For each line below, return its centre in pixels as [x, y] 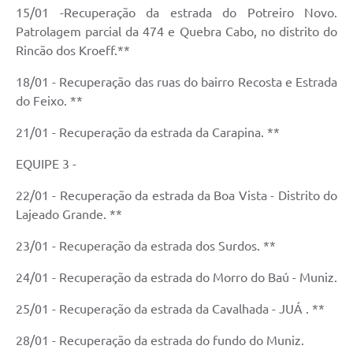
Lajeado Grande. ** [69, 215]
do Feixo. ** [49, 101]
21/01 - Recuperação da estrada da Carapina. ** [148, 133]
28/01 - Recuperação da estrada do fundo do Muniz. [160, 341]
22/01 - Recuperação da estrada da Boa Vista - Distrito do [176, 196]
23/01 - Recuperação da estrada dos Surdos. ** [146, 246]
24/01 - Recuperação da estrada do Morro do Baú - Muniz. [176, 278]
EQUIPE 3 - [48, 164]
